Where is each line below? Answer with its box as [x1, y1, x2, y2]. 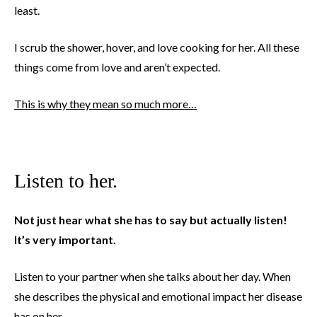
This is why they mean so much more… [14, 97, 197, 111]
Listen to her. [14, 170, 117, 192]
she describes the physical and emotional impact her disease [14, 289, 302, 304]
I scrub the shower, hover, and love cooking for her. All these [14, 40, 299, 54]
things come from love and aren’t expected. [14, 60, 220, 74]
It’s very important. [14, 233, 116, 247]
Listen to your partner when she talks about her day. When [14, 270, 291, 284]
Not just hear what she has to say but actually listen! [14, 213, 287, 227]
